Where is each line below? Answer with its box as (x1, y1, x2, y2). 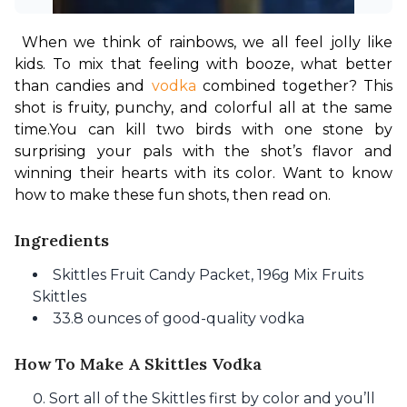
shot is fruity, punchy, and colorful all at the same (15, 99, 392, 116)
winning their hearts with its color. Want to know (15, 164, 392, 182)
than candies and (15, 77, 152, 94)
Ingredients (15, 230, 109, 251)
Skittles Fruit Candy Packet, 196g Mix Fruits (53, 266, 363, 283)
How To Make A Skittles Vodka (15, 353, 262, 374)
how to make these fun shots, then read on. (15, 186, 331, 203)
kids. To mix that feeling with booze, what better (15, 55, 392, 73)
